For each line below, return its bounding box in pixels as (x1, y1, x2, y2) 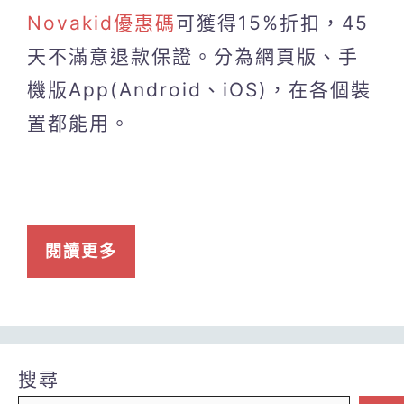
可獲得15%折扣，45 (176, 11, 369, 34)
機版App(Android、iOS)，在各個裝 (27, 78, 372, 101)
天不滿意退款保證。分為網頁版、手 (27, 44, 359, 68)
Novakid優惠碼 (27, 11, 176, 34)
